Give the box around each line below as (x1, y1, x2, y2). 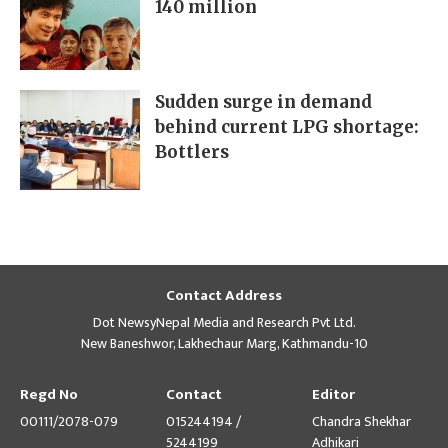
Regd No (20, 382, 78, 408)
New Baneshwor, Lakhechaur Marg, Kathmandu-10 (80, 332, 368, 356)
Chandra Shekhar (312, 410, 411, 434)
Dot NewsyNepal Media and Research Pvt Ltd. (92, 311, 356, 335)
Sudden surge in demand (155, 91, 372, 114)
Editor (312, 382, 355, 408)
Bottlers (155, 141, 229, 164)
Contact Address (166, 283, 282, 309)
